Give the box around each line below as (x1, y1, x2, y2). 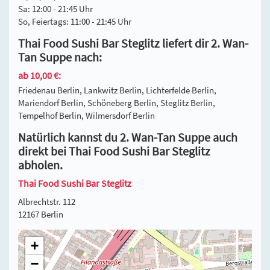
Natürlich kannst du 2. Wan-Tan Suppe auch (18, 130, 237, 145)
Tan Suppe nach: (18, 49, 102, 64)
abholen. (18, 157, 63, 172)
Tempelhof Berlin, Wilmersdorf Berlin (18, 109, 155, 121)
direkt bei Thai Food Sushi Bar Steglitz (18, 143, 210, 159)
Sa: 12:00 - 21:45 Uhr (18, 2, 93, 14)
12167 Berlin (18, 208, 63, 220)
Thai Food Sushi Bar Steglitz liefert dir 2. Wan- (18, 36, 248, 51)
